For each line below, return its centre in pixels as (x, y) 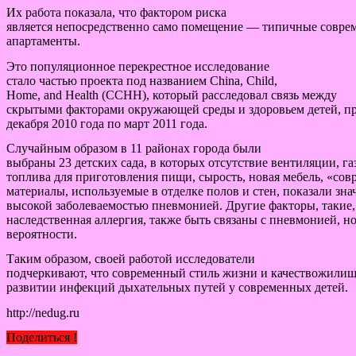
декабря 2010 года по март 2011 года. (107, 123)
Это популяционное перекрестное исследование (138, 66)
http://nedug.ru (43, 312)
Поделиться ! (42, 337)
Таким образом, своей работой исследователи (131, 259)
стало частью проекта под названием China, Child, (142, 80)
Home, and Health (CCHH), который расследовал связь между (172, 95)
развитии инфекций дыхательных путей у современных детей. (177, 288)
